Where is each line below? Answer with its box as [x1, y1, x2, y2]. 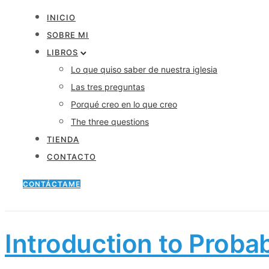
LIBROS [47, 47, 78, 57]
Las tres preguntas [71, 82, 145, 92]
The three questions [71, 116, 149, 127]
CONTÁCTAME [23, 180, 80, 189]
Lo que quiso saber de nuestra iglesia [71, 64, 217, 74]
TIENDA [47, 134, 79, 144]
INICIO [47, 13, 76, 22]
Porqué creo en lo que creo [71, 99, 177, 109]
